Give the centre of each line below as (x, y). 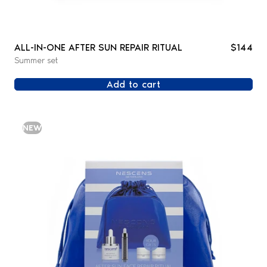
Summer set (36, 61)
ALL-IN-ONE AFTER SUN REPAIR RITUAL (98, 48)
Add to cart (133, 85)
